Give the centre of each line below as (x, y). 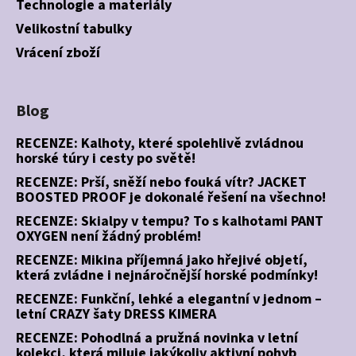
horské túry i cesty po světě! (106, 158)
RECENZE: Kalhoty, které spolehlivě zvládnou (160, 143)
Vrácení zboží (58, 52)
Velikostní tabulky (74, 29)
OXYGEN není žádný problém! (108, 236)
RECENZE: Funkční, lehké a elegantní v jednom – (169, 299)
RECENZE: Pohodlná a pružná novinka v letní (157, 338)
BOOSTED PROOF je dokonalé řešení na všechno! (171, 197)
